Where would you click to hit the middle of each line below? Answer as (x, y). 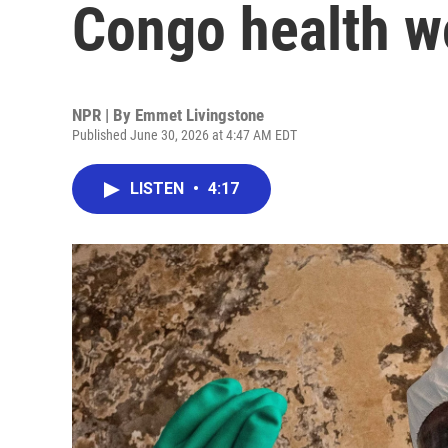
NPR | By (103, 115)
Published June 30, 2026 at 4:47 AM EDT (184, 135)
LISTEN (159, 188)
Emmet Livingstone (199, 115)
